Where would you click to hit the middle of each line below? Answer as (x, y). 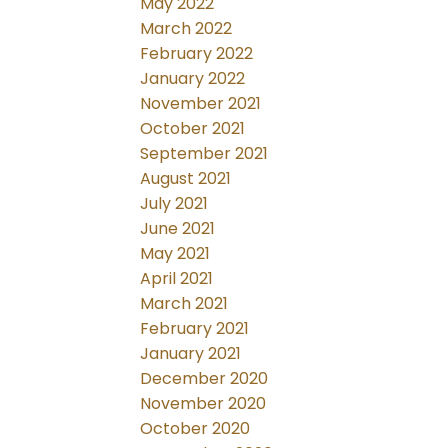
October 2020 (195, 429)
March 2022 (186, 29)
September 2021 (204, 154)
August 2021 (186, 179)
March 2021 (184, 304)
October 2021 (193, 129)
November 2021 (201, 104)
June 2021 (178, 229)
